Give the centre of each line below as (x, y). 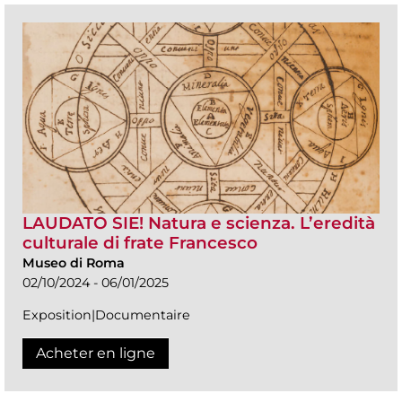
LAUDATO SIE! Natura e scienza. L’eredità (199, 223)
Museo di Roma (74, 262)
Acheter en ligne (96, 353)
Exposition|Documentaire (106, 315)
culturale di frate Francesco (140, 242)
